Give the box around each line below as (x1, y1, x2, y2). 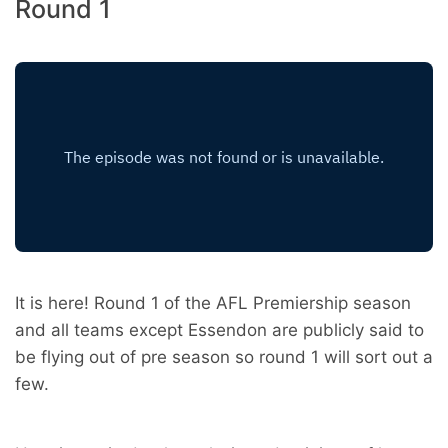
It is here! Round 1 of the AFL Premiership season (15, 293, 411, 314)
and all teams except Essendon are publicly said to (15, 320, 424, 341)
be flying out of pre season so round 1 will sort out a (15, 347, 433, 368)
